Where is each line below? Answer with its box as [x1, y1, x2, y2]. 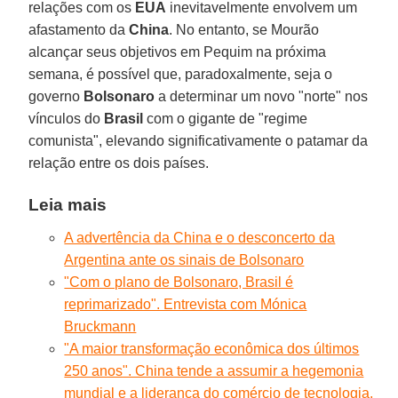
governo [28, 88, 84, 104]
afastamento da [28, 21, 130, 37]
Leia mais [28, 195, 107, 214]
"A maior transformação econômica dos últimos [64, 340, 360, 356]
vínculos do [28, 110, 105, 126]
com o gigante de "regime [143, 110, 308, 126]
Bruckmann [64, 318, 137, 334]
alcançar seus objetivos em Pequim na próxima [28, 44, 327, 60]
